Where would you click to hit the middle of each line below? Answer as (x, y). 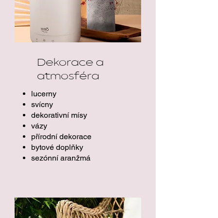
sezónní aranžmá (61, 158)
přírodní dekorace (61, 136)
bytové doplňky (57, 147)
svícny (42, 104)
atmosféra (68, 77)
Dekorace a (70, 63)
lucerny (44, 94)
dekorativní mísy (59, 115)
